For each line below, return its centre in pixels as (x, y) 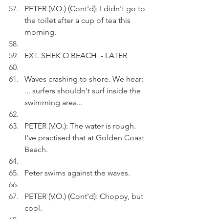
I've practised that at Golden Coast (85, 138)
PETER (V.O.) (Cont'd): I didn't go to (86, 9)
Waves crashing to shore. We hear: (85, 79)
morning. (40, 32)
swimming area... (55, 102)
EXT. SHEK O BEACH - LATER (76, 55)
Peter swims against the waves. (77, 173)
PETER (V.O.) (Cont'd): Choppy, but (85, 196)
